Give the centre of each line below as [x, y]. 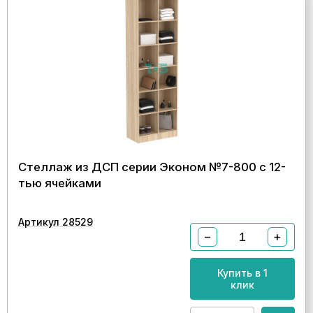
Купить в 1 [242, 273]
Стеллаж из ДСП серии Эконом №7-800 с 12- [152, 167]
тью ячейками [60, 183]
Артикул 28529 [56, 222]
